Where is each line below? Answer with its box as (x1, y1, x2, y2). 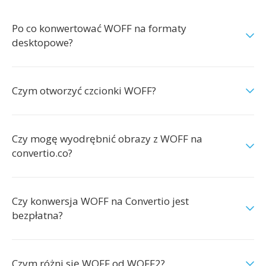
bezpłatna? (12, 208, 63, 222)
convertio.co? (12, 146, 72, 160)
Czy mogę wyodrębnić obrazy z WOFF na (12, 132, 202, 145)
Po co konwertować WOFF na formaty (12, 21, 186, 35)
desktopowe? (12, 36, 73, 49)
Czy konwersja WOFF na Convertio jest (12, 194, 189, 208)
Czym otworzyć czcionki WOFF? (12, 84, 156, 97)
